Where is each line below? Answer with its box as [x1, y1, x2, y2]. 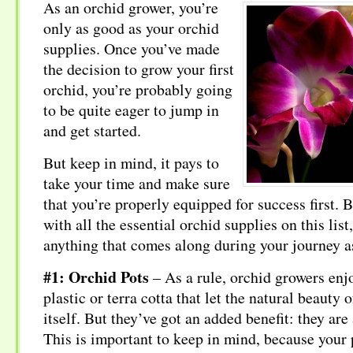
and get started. [43, 120, 141, 141]
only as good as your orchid [43, 17, 219, 39]
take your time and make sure [43, 173, 230, 194]
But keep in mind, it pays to [43, 152, 219, 173]
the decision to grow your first [43, 58, 234, 80]
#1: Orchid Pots [43, 266, 149, 288]
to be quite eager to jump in [43, 99, 219, 121]
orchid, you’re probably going [43, 79, 232, 100]
